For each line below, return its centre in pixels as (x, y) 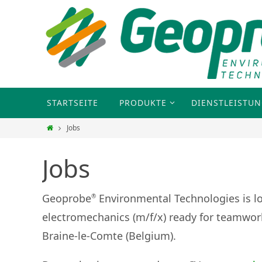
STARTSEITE (73, 103)
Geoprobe (67, 198)
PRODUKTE (143, 103)
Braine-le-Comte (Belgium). (109, 236)
